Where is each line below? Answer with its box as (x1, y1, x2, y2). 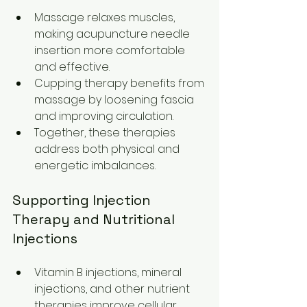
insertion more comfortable (34, 42, 188, 58)
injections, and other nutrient (34, 280, 193, 297)
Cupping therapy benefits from (34, 75, 207, 91)
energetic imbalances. (34, 157, 156, 173)
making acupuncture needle (34, 25, 193, 42)
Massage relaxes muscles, (34, 9, 177, 25)
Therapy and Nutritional (12, 210, 178, 228)
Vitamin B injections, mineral (34, 264, 184, 280)
